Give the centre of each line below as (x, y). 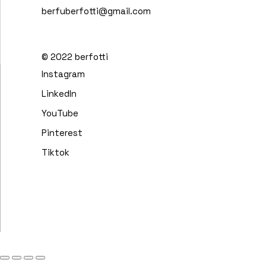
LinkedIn (59, 94)
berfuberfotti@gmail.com (96, 11)
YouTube (60, 113)
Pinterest (62, 133)
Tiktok (56, 152)
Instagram (63, 74)
